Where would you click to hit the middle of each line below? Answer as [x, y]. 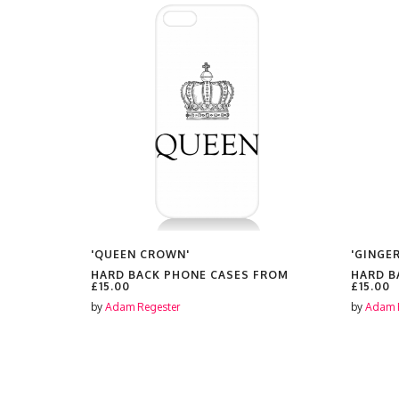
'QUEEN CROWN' [140, 254]
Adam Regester [142, 307]
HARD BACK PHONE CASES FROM [190, 275]
